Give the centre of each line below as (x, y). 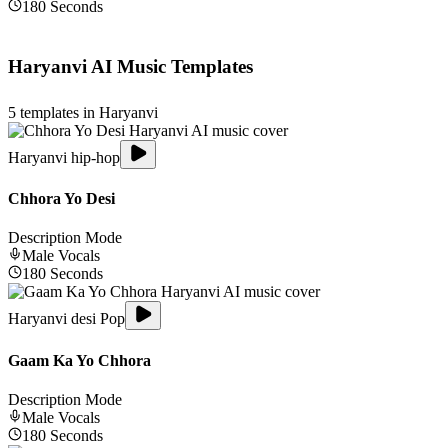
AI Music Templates (170, 67)
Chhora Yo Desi (61, 199)
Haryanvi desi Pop (66, 319)
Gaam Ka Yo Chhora (79, 360)
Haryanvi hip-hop (64, 157)
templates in (57, 112)
